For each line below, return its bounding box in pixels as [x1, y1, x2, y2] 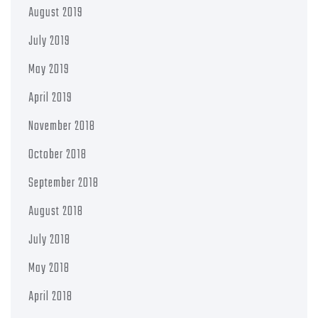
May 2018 [28, 258, 70, 279]
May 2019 [28, 59, 70, 80]
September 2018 [28, 172, 99, 194]
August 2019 [28, 2, 83, 23]
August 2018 [28, 201, 83, 222]
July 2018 [28, 229, 70, 251]
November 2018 [28, 116, 95, 137]
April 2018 [28, 286, 72, 307]
